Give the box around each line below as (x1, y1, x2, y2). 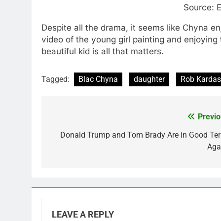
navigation (51, 130, 106, 144)
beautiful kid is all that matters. (41, 46, 164, 57)
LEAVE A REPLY (52, 209, 114, 220)
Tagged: (41, 74, 72, 84)
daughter (134, 74, 165, 84)
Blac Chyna (78, 74, 118, 84)
